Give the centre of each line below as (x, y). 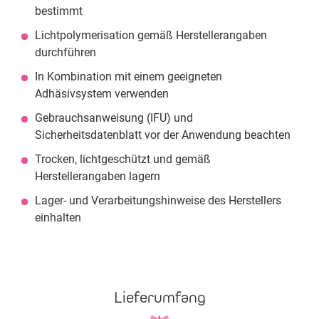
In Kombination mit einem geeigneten (129, 77)
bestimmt (59, 11)
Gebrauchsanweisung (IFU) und (114, 118)
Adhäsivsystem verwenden (102, 94)
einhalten (58, 218)
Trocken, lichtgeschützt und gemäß (123, 159)
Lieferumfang (159, 297)
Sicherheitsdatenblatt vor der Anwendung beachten (163, 135)
